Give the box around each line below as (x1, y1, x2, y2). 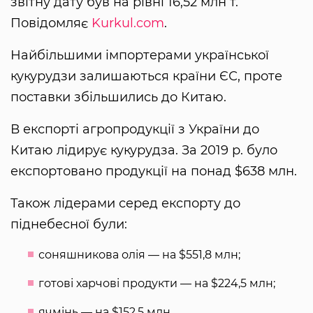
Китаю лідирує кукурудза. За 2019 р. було (10, 143, 277, 159)
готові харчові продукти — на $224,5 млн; (38, 277, 275, 291)
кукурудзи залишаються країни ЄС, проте (10, 68, 282, 85)
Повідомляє (10, 15, 92, 31)
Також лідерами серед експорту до (10, 196, 240, 212)
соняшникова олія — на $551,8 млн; (38, 248, 240, 262)
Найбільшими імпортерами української (10, 48, 269, 64)
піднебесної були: (10, 217, 127, 233)
